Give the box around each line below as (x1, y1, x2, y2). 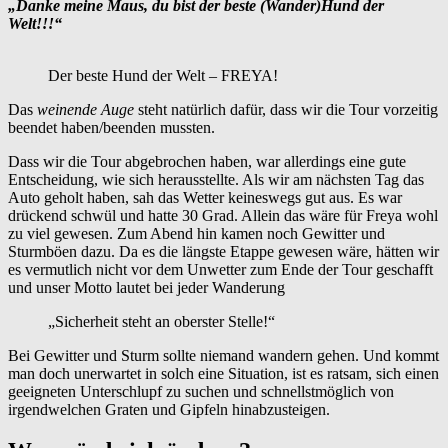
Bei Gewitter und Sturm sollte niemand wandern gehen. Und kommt (8, 346, 439, 364)
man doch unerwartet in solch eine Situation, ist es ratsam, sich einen (8, 364, 439, 382)
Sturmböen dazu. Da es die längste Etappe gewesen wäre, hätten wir (8, 242, 439, 260)
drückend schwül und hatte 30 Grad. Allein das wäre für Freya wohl (8, 206, 438, 224)
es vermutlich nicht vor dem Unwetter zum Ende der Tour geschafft (8, 260, 433, 278)
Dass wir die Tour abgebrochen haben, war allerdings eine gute (8, 152, 406, 170)
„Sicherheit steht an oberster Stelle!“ (48, 312, 275, 330)
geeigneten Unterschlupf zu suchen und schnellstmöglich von (8, 382, 394, 400)
